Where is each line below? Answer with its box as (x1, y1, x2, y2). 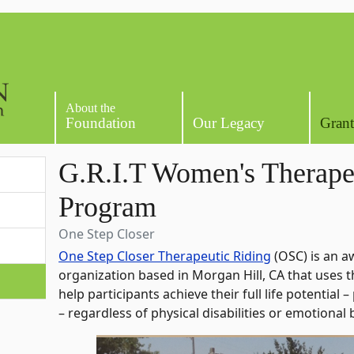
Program (58, 191, 157, 224)
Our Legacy (193, 115, 265, 132)
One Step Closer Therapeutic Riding (58, 247, 272, 265)
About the (66, 100, 116, 116)
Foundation (66, 115, 137, 132)
